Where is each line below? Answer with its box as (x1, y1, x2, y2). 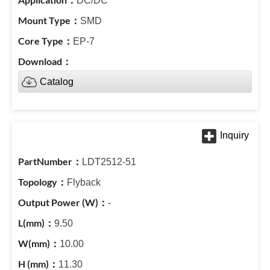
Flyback (67, 177, 101, 187)
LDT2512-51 (82, 157, 136, 167)
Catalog (40, 77, 74, 87)
